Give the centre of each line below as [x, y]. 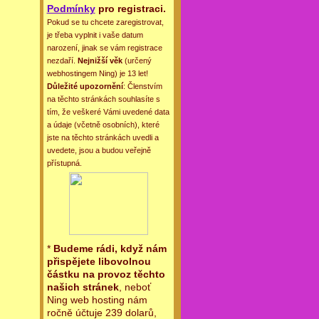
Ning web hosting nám [97, 300]
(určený [137, 61]
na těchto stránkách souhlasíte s [103, 99]
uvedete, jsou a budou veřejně [99, 151]
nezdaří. [62, 61]
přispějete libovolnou [99, 262]
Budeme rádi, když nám [110, 249]
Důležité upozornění [85, 87]
